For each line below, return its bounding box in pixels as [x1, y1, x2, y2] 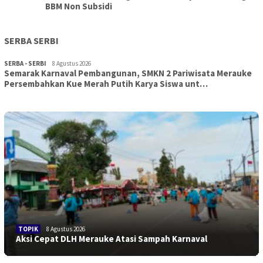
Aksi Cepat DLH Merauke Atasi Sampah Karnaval [16, 233, 207, 244]
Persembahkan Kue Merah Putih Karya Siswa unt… [4, 78, 208, 90]
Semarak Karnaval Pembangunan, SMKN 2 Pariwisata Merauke [4, 68, 252, 79]
